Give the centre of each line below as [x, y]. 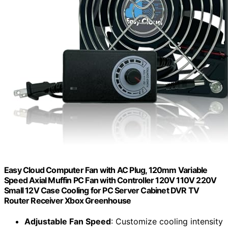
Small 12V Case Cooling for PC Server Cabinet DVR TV [102, 190]
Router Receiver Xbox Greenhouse [68, 200]
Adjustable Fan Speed [68, 222]
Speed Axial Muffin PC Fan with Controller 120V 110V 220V [110, 180]
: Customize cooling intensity [167, 222]
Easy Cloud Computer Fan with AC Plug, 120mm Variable [106, 170]
